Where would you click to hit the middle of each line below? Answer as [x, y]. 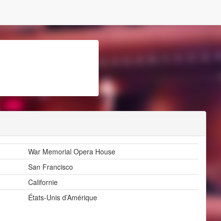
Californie [43, 182]
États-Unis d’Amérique [63, 197]
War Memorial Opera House [72, 151]
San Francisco [51, 167]
